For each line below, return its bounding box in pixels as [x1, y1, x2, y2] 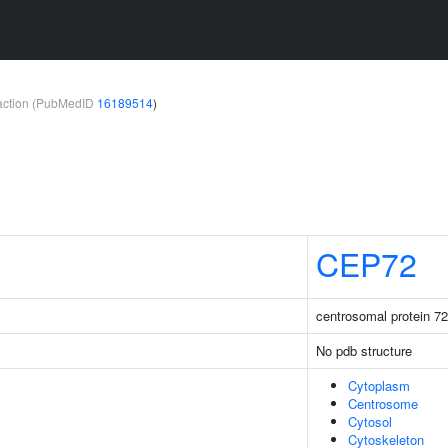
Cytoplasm [348, 376, 410, 395]
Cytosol [348, 412, 392, 431]
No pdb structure [316, 341, 412, 360]
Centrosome [348, 394, 418, 413]
